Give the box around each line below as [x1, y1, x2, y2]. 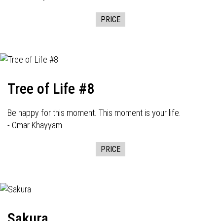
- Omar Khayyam [7, 120, 62, 130]
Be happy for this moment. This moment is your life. [7, 108, 181, 118]
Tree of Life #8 [7, 80, 94, 97]
